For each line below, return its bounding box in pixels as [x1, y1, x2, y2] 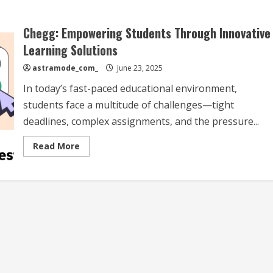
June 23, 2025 [115, 63, 163, 74]
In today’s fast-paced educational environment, [23, 82, 237, 96]
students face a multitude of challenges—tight [23, 98, 234, 112]
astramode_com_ [32, 63, 98, 74]
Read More [32, 140, 80, 152]
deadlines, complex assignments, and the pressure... [23, 115, 259, 129]
